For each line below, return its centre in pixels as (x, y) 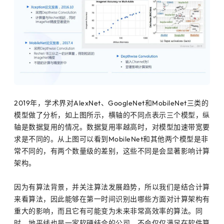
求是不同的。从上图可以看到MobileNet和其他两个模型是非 (111, 139)
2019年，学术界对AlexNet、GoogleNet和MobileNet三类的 (111, 103)
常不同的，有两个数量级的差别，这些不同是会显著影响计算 (112, 151)
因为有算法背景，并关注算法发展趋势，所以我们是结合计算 (112, 187)
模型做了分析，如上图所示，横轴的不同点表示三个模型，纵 (112, 115)
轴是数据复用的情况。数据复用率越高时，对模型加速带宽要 (112, 127)
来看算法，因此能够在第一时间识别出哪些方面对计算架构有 (112, 199)
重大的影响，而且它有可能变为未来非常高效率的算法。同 (108, 211)
